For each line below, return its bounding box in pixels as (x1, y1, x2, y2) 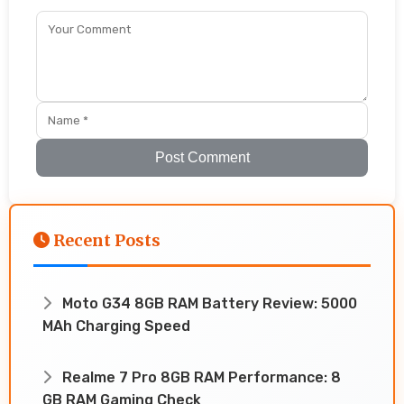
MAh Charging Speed (42, 317, 190, 335)
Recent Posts (50, 229, 161, 251)
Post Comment (154, 149, 250, 165)
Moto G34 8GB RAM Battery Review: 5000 (59, 294, 357, 312)
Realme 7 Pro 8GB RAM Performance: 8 (59, 368, 341, 386)
